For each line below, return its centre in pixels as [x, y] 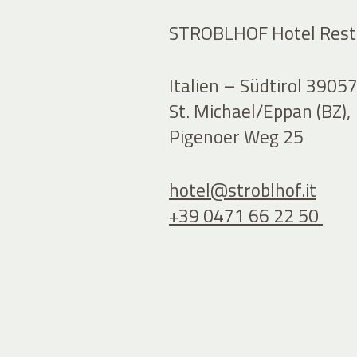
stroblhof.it [272, 190]
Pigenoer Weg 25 [236, 137]
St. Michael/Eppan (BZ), [260, 112]
